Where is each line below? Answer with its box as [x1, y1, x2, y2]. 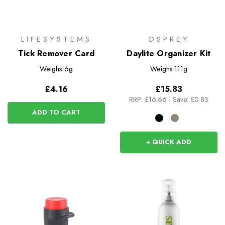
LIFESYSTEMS [21, 33, 92, 45]
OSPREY [148, 33, 190, 45]
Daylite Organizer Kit [127, 47, 211, 59]
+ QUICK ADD [146, 137, 191, 147]
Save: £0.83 [173, 94, 208, 104]
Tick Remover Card [18, 47, 95, 59]
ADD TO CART [32, 107, 80, 117]
